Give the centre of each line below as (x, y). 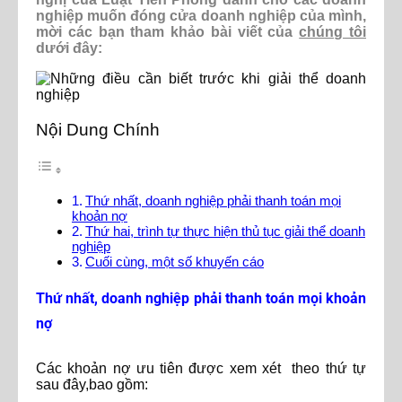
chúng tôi (333, 31)
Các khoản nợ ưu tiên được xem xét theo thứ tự (201, 369)
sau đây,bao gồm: (92, 385)
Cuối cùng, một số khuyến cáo (175, 262)
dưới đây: (69, 48)
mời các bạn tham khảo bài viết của (168, 31)
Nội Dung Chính (98, 130)
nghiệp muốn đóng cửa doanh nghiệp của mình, (201, 15)
